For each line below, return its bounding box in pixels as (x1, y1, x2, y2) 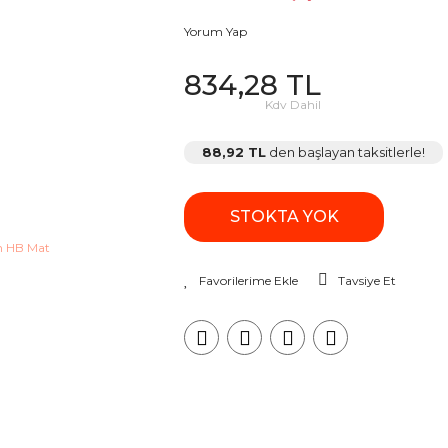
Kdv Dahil (265, 97, 321, 112)
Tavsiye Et (338, 273, 396, 288)
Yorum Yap (184, 24, 247, 39)
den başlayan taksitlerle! (266, 144, 425, 160)
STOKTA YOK (229, 207, 339, 226)
